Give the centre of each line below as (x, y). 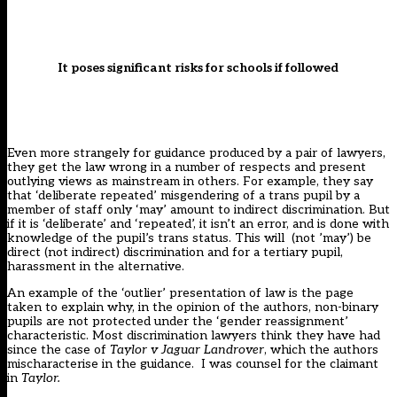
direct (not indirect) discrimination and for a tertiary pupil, (175, 253)
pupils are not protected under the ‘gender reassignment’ (178, 322)
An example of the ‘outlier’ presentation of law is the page (180, 293)
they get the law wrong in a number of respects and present (187, 167)
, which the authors (321, 350)
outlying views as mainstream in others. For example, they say (190, 182)
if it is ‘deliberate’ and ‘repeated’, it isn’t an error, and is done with (198, 224)
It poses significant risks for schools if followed (198, 68)
